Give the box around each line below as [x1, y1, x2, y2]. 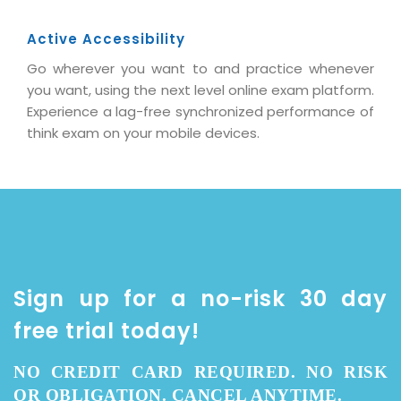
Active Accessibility [27, 29, 185, 48]
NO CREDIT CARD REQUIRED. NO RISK [13, 362, 388, 381]
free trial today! [13, 315, 200, 346]
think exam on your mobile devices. [27, 123, 260, 142]
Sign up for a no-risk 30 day [13, 283, 388, 313]
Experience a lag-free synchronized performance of [27, 101, 374, 121]
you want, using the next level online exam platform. [27, 80, 374, 99]
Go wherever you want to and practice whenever [27, 58, 374, 78]
